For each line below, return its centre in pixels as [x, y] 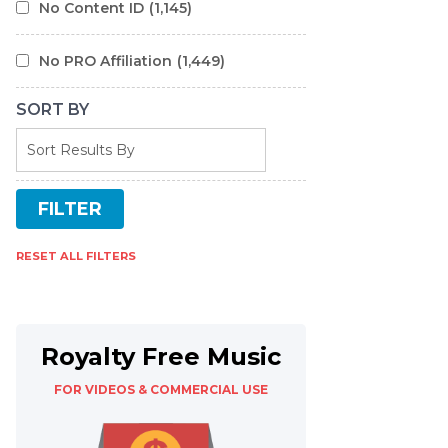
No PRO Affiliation [105, 61]
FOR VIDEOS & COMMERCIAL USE [161, 389]
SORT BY [52, 109]
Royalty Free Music [161, 356]
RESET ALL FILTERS [76, 256]
